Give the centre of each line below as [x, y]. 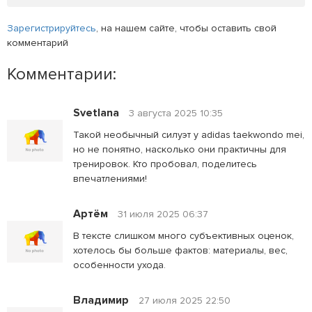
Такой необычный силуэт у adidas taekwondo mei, [189, 134]
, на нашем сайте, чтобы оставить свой [186, 28]
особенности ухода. [119, 265]
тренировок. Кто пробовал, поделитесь [165, 164]
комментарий [38, 42]
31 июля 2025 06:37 [163, 214]
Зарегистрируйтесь [52, 28]
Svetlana [96, 112]
